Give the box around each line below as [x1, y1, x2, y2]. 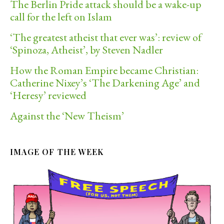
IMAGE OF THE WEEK [10, 146, 104, 157]
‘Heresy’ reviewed [10, 87, 86, 102]
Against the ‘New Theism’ [10, 108, 124, 123]
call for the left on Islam [10, 9, 112, 24]
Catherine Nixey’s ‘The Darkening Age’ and [10, 75, 200, 90]
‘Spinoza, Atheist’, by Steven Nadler [10, 42, 163, 57]
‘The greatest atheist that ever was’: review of [10, 29, 201, 44]
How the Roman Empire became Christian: [10, 62, 198, 77]
